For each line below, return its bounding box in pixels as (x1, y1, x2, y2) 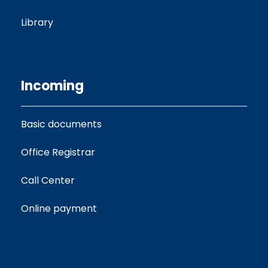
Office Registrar (21, 145, 95, 160)
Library (21, 16, 53, 30)
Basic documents (21, 117, 102, 132)
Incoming (21, 77, 84, 96)
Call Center (21, 173, 75, 188)
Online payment (21, 202, 97, 216)
